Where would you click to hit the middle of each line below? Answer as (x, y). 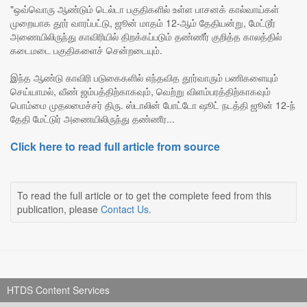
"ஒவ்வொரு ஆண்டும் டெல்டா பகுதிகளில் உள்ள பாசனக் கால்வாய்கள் (145, 9)
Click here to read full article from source (115, 147)
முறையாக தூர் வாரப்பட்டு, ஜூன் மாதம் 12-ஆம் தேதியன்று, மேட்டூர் (143, 23)
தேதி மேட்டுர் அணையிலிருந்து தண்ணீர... (93, 119)
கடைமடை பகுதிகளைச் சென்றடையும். (86, 50)
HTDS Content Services (58, 290)
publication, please (59, 209)
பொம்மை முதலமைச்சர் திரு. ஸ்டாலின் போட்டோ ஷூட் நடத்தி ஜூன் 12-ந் (153, 105)
